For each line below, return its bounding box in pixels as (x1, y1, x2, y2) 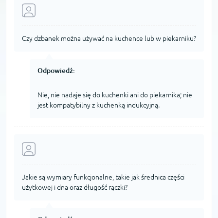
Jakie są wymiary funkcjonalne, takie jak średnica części (22, 173, 184, 181)
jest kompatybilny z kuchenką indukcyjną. (37, 101, 160, 109)
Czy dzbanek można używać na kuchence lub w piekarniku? (22, 34, 196, 42)
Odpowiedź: (37, 66, 75, 74)
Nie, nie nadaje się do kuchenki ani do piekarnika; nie (37, 91, 192, 99)
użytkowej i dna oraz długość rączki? (22, 183, 127, 191)
